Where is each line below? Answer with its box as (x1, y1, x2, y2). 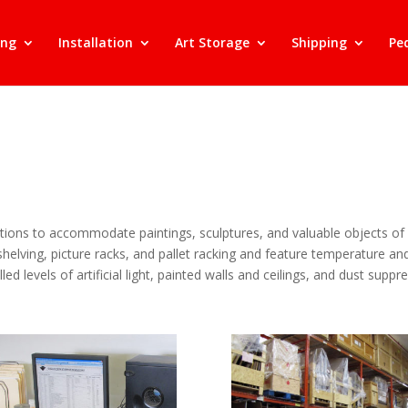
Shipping (291, 34, 347, 51)
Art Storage (175, 34, 250, 51)
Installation (58, 34, 133, 51)
